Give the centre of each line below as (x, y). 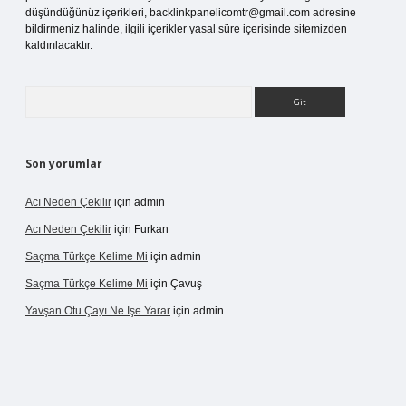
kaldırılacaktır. (59, 45)
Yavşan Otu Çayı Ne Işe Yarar (98, 311)
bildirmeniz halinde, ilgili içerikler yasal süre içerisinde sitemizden (186, 29)
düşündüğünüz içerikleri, (87, 13)
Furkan (151, 229)
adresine (333, 13)
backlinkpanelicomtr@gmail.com (230, 13)
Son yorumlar (64, 164)
